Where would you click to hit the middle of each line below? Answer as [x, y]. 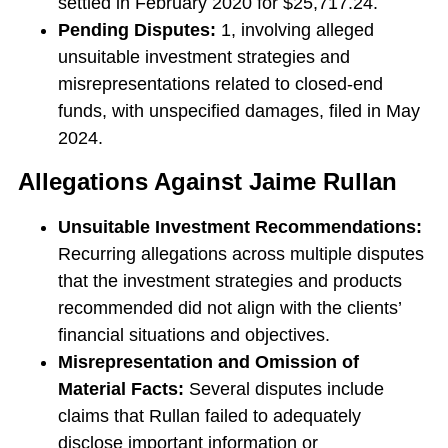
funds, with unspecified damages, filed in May [238, 111]
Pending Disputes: [139, 30]
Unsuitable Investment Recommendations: [239, 227]
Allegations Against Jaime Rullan [207, 182]
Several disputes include [283, 389]
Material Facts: [120, 389]
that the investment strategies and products [229, 281]
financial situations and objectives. [193, 335]
